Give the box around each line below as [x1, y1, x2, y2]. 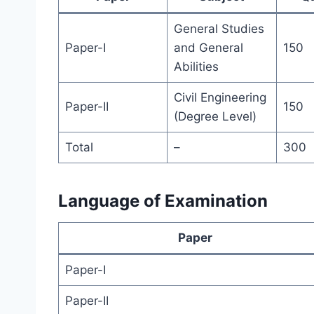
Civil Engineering [173, 90, 266, 105]
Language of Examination [58, 191, 268, 212]
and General [173, 41, 243, 55]
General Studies [173, 22, 264, 36]
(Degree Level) [173, 109, 257, 124]
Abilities [173, 60, 219, 74]
